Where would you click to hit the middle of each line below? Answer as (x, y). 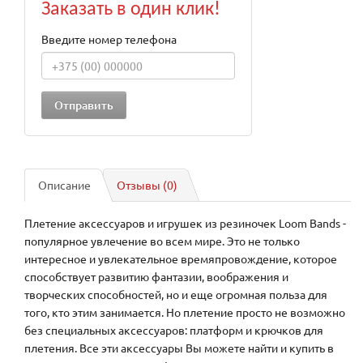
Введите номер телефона (109, 39)
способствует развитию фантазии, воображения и (156, 277)
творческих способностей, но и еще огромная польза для (176, 295)
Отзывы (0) (147, 185)
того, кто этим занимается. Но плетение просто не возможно (185, 312)
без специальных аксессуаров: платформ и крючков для (174, 330)
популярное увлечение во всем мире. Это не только (162, 241)
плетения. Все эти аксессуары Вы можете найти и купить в (179, 348)
